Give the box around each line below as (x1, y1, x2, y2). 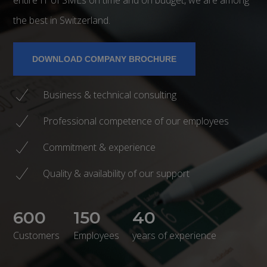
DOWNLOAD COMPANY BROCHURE (32, 54, 177, 64)
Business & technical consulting (43, 88, 179, 101)
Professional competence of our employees (43, 114, 229, 128)
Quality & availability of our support (43, 166, 190, 180)
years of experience (132, 228, 217, 242)
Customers (13, 228, 60, 242)
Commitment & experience (43, 140, 156, 154)
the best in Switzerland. (13, 13, 111, 27)
